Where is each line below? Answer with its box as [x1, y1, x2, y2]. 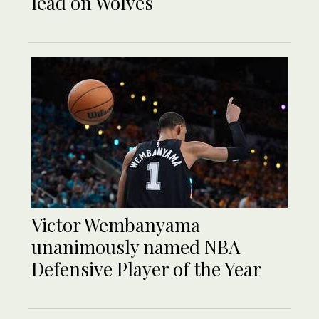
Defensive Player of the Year [31, 256, 261, 282]
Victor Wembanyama [31, 212, 200, 238]
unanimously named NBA [31, 234, 240, 260]
